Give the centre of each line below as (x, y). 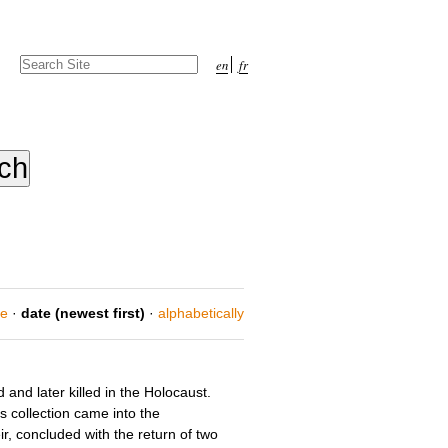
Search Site (53, 61)
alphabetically (201, 313)
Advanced (48, 80)
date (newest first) (83, 313)
